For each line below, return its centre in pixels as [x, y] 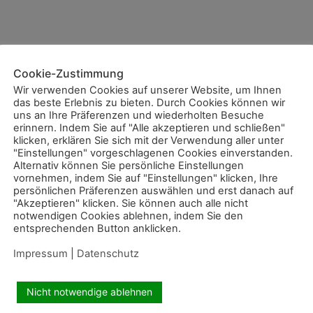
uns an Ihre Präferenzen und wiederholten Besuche [139, 115]
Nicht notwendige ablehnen [89, 292]
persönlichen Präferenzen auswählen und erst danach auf [153, 191]
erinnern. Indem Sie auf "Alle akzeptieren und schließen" [149, 128]
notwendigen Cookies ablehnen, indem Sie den [128, 216]
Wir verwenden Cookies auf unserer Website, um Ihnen [147, 90]
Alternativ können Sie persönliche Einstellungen [129, 166]
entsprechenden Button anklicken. [97, 228]
